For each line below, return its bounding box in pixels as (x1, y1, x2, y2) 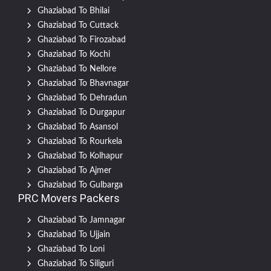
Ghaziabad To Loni (38, 245, 105, 254)
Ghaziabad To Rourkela (38, 137, 122, 146)
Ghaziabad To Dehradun (38, 94, 127, 103)
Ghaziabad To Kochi (38, 50, 110, 59)
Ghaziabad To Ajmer (38, 166, 111, 175)
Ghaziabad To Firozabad (38, 36, 126, 45)
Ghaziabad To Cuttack (38, 21, 119, 30)
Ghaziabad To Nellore (38, 65, 116, 74)
